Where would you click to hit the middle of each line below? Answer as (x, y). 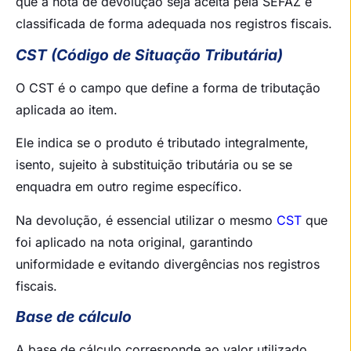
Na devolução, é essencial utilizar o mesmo (146, 220)
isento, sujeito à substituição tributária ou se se (154, 165)
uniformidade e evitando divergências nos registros (168, 264)
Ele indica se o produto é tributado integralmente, (162, 143)
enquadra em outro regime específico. (129, 187)
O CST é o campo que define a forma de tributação (168, 87)
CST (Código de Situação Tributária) (149, 54)
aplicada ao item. (67, 109)
